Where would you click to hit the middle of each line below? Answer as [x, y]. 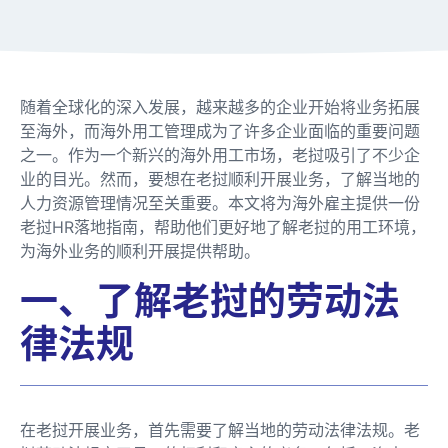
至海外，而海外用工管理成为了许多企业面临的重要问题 [220, 130]
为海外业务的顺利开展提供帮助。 [140, 250]
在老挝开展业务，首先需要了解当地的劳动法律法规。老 [220, 429]
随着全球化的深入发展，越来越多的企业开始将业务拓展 [220, 106]
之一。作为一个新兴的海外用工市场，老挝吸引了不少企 [220, 154]
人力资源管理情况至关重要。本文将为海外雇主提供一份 [220, 202]
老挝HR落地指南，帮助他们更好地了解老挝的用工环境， [223, 226]
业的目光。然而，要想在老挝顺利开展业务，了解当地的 [220, 178]
